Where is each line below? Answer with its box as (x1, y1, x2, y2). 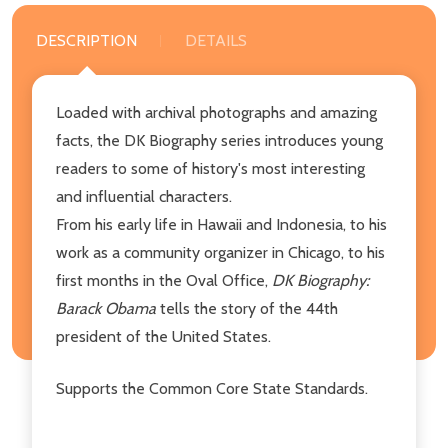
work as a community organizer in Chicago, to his (56, 242, 385, 262)
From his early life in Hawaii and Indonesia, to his (56, 214, 387, 234)
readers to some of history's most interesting (56, 158, 365, 178)
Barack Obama (56, 298, 156, 318)
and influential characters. (56, 186, 232, 206)
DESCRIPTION (36, 30, 137, 50)
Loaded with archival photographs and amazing (56, 102, 377, 122)
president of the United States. (56, 326, 271, 346)
